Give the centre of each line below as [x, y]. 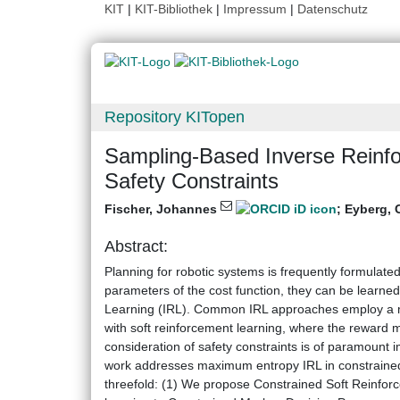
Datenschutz [333, 9]
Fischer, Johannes [162, 209]
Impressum [255, 9]
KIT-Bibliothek [175, 9]
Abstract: [136, 247]
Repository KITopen [175, 117]
